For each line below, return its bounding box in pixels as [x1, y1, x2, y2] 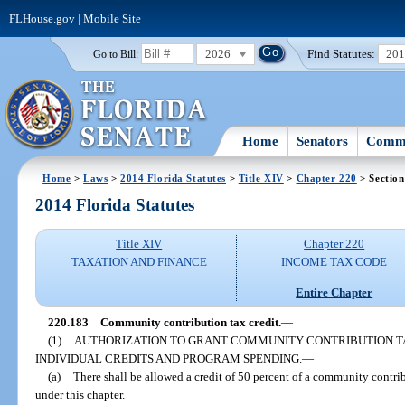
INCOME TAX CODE [281, 255, 388, 269]
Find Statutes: [307, 46, 376, 61]
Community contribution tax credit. [99, 315, 281, 329]
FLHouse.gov [8, 11, 75, 25]
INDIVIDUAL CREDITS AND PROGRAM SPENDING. [35, 351, 303, 365]
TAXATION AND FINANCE [71, 255, 207, 269]
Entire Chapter [296, 285, 373, 299]
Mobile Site [82, 11, 141, 25]
